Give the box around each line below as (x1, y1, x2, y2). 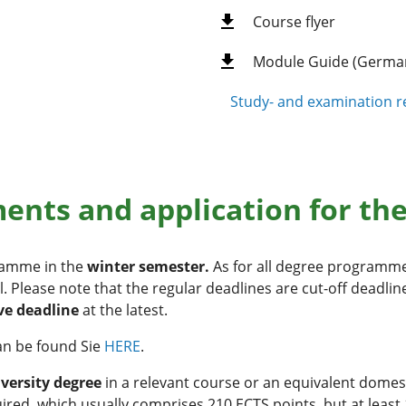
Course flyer (253, 11, 335, 32)
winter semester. (87, 256, 209, 276)
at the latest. (79, 299, 168, 320)
